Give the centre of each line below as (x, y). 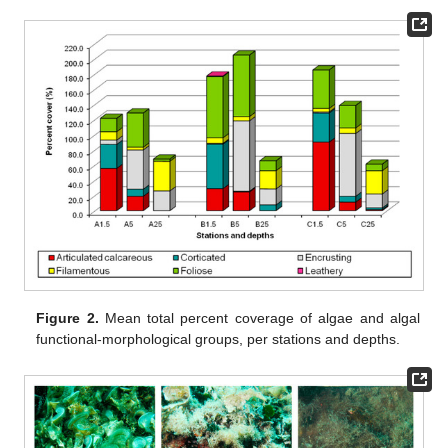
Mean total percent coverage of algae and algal (259, 317)
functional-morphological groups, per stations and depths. (218, 338)
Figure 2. (67, 317)
